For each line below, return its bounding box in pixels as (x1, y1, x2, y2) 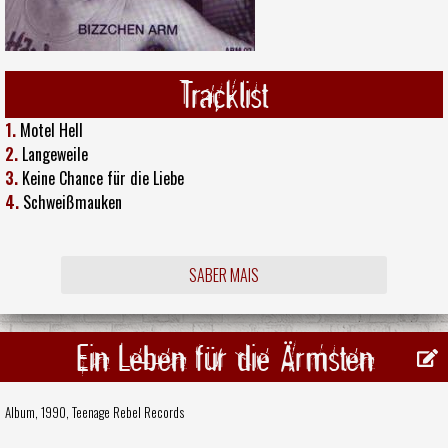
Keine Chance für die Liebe (22, 165, 184, 190)
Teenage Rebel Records (72, 402, 184, 423)
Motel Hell (20, 117, 83, 142)
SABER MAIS (188, 262, 259, 287)
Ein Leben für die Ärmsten (75, 333, 373, 381)
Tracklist (179, 70, 269, 118)
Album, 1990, (5, 402, 72, 423)
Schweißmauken (23, 189, 122, 214)
